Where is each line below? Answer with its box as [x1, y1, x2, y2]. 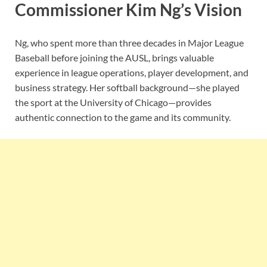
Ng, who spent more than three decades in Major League [15, 37, 244, 49]
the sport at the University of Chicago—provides [15, 97, 212, 108]
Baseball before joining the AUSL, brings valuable [15, 52, 214, 64]
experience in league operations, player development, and [15, 67, 249, 79]
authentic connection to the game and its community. [15, 111, 231, 123]
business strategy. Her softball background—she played [15, 82, 240, 94]
